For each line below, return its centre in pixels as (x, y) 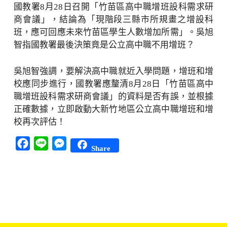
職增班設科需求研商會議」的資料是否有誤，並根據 (113, 97)
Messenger (83, 142)
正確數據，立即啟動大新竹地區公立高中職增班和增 (113, 109)
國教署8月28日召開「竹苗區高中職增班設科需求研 (113, 7)
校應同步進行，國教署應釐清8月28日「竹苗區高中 (113, 84)
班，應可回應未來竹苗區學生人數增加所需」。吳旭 (113, 32)
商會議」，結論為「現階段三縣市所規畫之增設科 (113, 20)
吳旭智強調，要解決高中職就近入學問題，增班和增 (113, 71)
